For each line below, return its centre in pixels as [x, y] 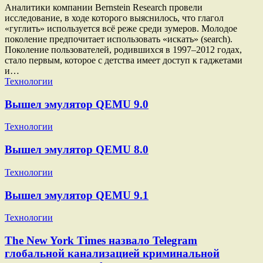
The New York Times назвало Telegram [101, 240]
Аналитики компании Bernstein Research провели [104, 7]
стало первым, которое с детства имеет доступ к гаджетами [124, 60]
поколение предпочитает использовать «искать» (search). [119, 39]
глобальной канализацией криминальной [112, 253]
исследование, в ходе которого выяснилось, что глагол [114, 18]
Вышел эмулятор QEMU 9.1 [77, 195]
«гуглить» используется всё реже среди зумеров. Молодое [121, 28]
